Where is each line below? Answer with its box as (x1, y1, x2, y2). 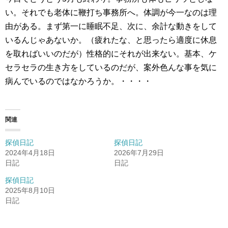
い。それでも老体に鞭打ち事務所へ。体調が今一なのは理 (5, 8, 217, 17)
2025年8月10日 (5, 186, 55, 194)
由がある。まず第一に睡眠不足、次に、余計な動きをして (5, 22, 217, 31)
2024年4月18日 (5, 149, 55, 157)
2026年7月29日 (114, 149, 164, 157)
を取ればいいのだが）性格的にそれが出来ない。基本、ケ (5, 49, 217, 58)
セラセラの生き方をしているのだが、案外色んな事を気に (5, 63, 217, 72)
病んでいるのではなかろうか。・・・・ (5, 77, 152, 85)
